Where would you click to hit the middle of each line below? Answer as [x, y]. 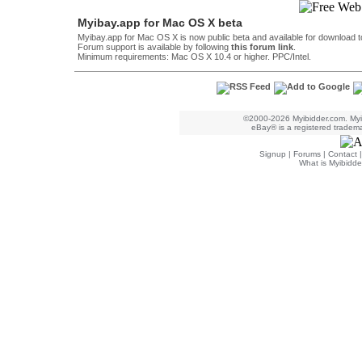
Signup [273, 154]
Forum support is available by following [154, 47]
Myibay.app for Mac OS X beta [160, 23]
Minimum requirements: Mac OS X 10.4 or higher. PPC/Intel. [194, 57]
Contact [343, 154]
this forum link [262, 47]
